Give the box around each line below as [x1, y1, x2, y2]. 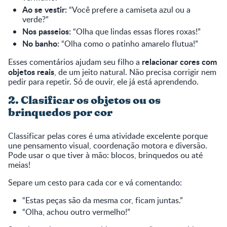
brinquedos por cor [8, 107, 112, 118]
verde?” [22, 13, 49, 25]
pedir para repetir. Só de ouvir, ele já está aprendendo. [8, 75, 199, 87]
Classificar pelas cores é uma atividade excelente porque [8, 130, 208, 141]
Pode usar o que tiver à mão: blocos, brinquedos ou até [8, 149, 203, 161]
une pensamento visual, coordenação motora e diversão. [8, 139, 207, 151]
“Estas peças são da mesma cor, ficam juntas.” [22, 194, 183, 206]
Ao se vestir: [22, 3, 67, 15]
